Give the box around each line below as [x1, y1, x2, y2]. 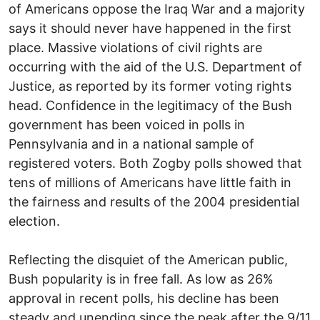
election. [9, 213, 60, 229]
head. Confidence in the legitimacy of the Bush [9, 97, 292, 113]
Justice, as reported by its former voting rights [9, 78, 291, 94]
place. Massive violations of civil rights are [9, 39, 262, 55]
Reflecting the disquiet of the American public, [9, 251, 288, 267]
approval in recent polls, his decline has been [9, 290, 279, 306]
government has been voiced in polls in [9, 116, 245, 132]
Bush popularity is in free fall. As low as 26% [9, 271, 274, 286]
